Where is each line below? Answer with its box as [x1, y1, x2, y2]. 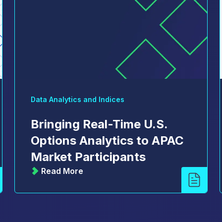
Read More [41, 166, 84, 176]
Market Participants [31, 150, 146, 165]
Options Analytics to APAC [31, 133, 184, 148]
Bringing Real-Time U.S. [31, 117, 168, 132]
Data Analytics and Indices [31, 95, 125, 104]
